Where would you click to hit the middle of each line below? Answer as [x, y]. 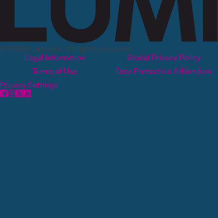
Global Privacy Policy [163, 58]
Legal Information [54, 58]
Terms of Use [54, 71]
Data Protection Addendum [163, 71]
